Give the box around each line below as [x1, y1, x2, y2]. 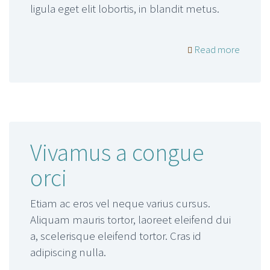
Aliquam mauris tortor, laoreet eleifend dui [30, 212, 231, 227]
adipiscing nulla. [30, 245, 106, 260]
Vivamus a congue [30, 137, 204, 168]
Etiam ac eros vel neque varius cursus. [30, 196, 210, 211]
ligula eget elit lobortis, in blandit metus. [30, 1, 219, 16]
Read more [192, 42, 240, 56]
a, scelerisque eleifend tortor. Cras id [30, 228, 201, 243]
